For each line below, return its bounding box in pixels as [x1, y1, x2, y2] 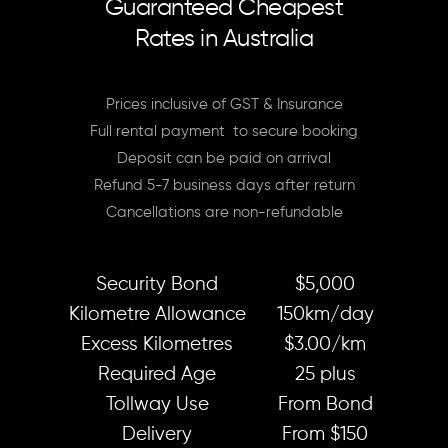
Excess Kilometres [81, 335, 233, 354]
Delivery [122, 425, 192, 444]
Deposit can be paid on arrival [117, 152, 331, 166]
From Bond [277, 395, 373, 414]
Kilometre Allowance [68, 305, 246, 324]
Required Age [98, 365, 216, 384]
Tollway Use [105, 395, 209, 414]
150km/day [276, 305, 374, 324]
